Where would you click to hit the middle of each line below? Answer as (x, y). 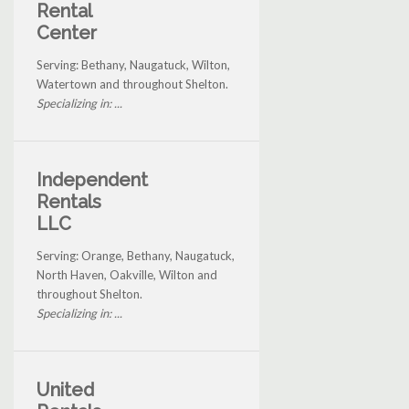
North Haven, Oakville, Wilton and (127, 275)
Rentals (69, 202)
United (65, 390)
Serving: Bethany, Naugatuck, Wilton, (133, 65)
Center (67, 33)
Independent (92, 180)
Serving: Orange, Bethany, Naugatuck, (136, 256)
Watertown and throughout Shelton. (132, 84)
